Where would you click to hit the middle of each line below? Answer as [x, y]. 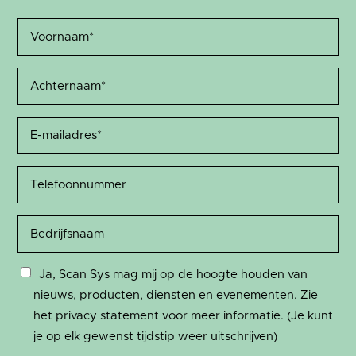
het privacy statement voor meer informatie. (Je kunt [184, 315]
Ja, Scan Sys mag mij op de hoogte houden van [174, 274]
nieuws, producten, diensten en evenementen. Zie [176, 295]
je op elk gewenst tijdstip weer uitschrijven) [156, 336]
